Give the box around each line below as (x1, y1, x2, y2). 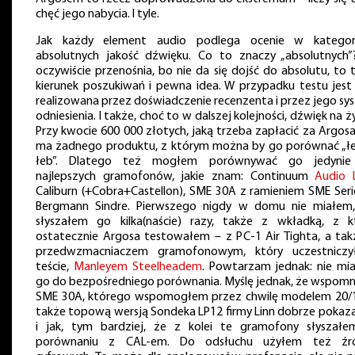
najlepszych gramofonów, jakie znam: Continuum (36, 170, 315, 183)
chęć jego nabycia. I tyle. (36, 7, 159, 21)
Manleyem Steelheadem (73, 260, 202, 273)
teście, (36, 260, 74, 273)
